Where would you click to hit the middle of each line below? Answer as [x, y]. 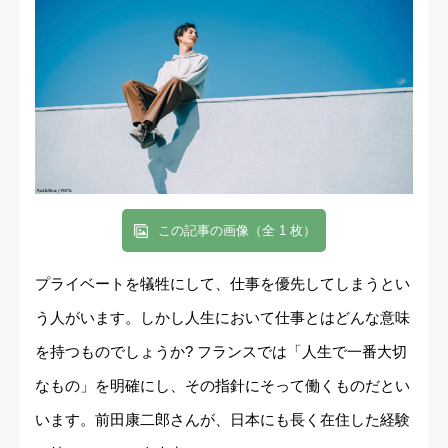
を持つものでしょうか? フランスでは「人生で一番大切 [221, 351]
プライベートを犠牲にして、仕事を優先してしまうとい [222, 283]
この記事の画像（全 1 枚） [237, 230]
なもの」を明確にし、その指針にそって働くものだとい [222, 385]
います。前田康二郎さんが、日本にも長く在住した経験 [222, 419]
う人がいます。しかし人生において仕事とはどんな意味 [222, 317]
